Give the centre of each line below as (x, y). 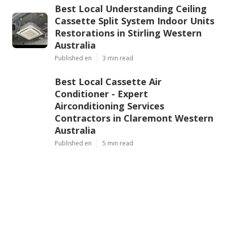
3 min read (118, 58)
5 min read (118, 143)
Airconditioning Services (109, 106)
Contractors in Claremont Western (134, 118)
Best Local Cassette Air (108, 82)
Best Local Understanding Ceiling (131, 9)
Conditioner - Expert (101, 94)
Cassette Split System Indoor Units (135, 21)
